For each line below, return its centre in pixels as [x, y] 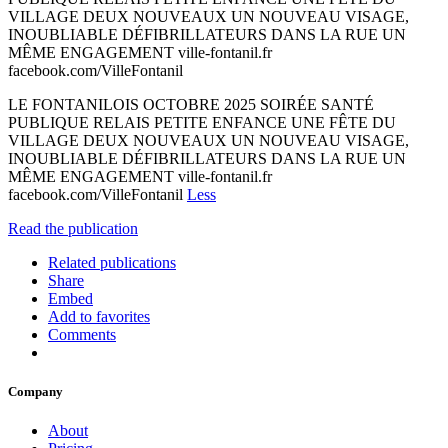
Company [35, 392]
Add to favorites [99, 316]
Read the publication [73, 228]
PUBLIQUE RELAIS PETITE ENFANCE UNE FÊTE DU [202, 122]
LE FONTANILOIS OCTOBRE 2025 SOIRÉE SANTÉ [191, 104]
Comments [82, 334]
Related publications [112, 262]
